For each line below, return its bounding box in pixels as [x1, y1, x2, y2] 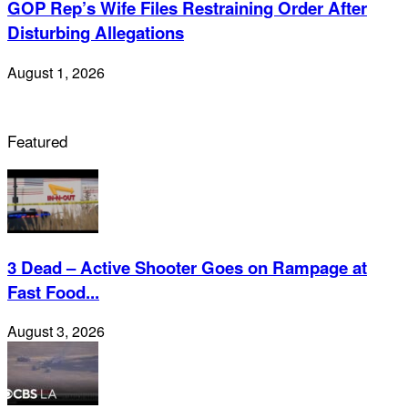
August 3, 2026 [7, 321, 105, 342]
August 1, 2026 [7, 61, 105, 83]
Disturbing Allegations [7, 20, 184, 46]
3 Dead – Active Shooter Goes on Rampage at [7, 254, 367, 280]
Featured [7, 128, 67, 152]
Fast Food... [7, 279, 99, 304]
